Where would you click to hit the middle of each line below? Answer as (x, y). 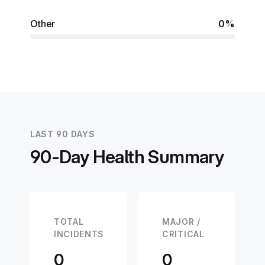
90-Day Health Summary (127, 157)
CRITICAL (183, 234)
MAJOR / (181, 222)
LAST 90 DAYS (62, 134)
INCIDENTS (79, 234)
